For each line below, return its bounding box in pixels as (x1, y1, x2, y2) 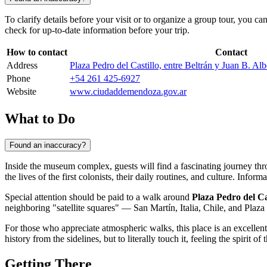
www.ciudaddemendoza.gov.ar (70, 86, 187, 97)
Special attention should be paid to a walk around (5, 191, 192, 202)
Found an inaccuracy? (10, 140, 86, 150)
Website (7, 86, 36, 97)
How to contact (7, 47, 67, 58)
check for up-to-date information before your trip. (5, 25, 190, 36)
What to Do (5, 110, 75, 126)
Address (7, 60, 38, 71)
